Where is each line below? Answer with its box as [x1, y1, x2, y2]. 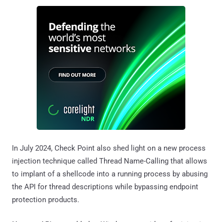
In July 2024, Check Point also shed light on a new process [12, 143, 206, 153]
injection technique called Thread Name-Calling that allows [12, 156, 207, 166]
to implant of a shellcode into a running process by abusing [12, 169, 208, 178]
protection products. [12, 195, 79, 204]
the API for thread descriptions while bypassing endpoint [12, 182, 198, 191]
